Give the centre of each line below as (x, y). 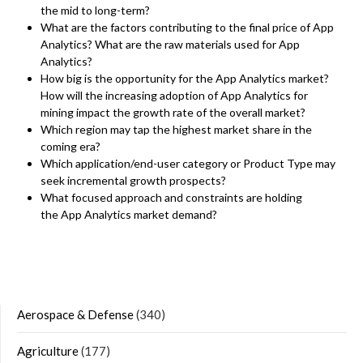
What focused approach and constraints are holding (171, 198)
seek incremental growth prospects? (133, 181)
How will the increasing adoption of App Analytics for (174, 96)
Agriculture (48, 351)
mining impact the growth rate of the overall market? (173, 113)
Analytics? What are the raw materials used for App (170, 45)
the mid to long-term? (95, 11)
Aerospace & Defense (75, 315)
